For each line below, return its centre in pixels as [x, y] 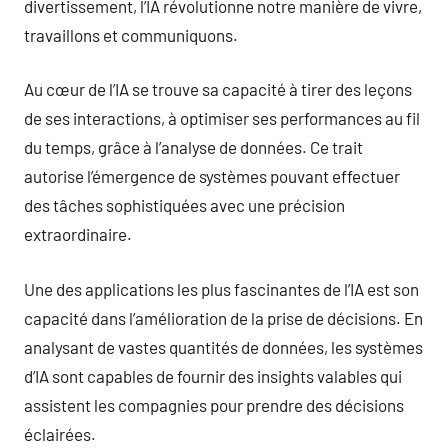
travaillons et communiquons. [131, 34]
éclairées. [60, 433]
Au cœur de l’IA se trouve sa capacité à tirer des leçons [218, 89]
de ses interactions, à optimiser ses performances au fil [222, 118]
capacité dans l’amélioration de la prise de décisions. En [223, 317]
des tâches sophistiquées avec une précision [184, 205]
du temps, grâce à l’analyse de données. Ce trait [193, 147]
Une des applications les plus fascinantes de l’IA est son [221, 288]
